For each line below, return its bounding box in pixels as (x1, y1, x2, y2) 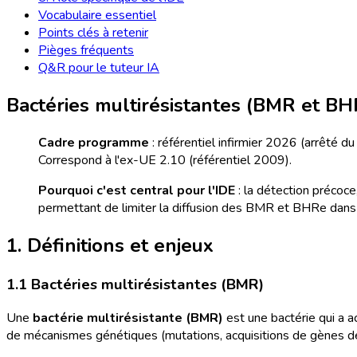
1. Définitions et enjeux (6, 232, 214, 258)
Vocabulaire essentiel (38, 6, 156, 24)
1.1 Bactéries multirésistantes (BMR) (6, 273, 264, 295)
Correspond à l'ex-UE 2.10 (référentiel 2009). (38, 151, 292, 169)
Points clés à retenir (38, 24, 148, 41)
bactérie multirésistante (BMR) (33, 309, 223, 328)
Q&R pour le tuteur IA (38, 59, 159, 76)
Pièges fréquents (38, 41, 134, 59)
